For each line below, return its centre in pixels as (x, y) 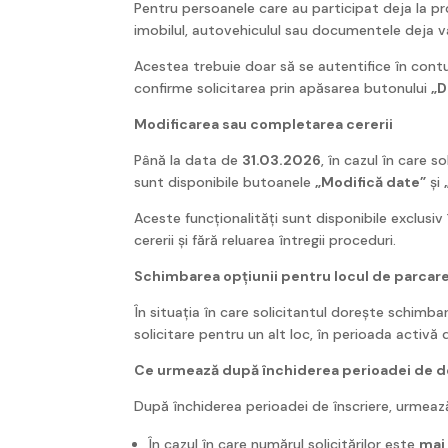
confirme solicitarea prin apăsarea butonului (283, 87)
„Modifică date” (371, 181)
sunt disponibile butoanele (225, 181)
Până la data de (188, 159)
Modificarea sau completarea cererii (264, 123)
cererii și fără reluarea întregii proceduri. (265, 239)
